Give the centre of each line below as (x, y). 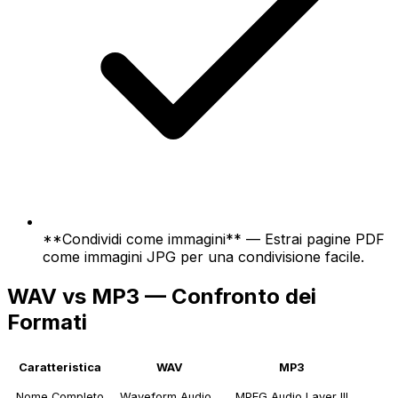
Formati (47, 322)
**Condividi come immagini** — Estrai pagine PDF (214, 239)
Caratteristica (60, 368)
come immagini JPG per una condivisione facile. (203, 256)
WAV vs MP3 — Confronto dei (162, 296)
